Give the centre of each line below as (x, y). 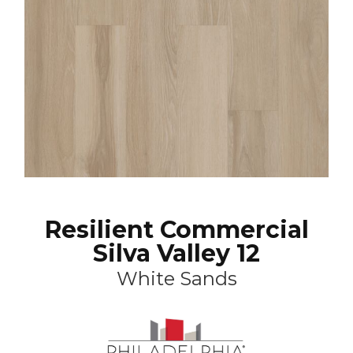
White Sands (176, 279)
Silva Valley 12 (176, 253)
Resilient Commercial (176, 230)
